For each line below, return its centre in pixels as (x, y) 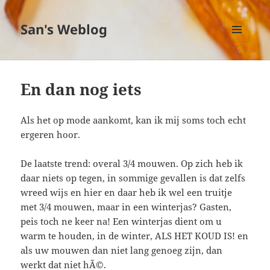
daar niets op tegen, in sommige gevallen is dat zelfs (133, 178)
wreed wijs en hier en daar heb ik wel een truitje (127, 193)
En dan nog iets (81, 89)
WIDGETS (241, 67)
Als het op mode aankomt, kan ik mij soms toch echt (133, 120)
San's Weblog (64, 29)
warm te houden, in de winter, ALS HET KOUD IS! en (135, 236)
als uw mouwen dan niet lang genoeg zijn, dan (122, 250)
